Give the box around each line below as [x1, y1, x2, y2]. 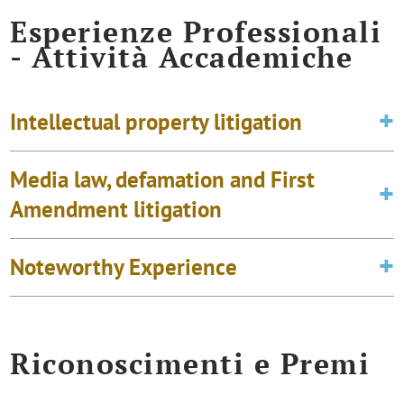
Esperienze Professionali [10, 13, 382, 51]
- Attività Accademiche [10, 38, 353, 77]
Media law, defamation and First [10, 164, 316, 194]
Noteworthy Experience [10, 252, 238, 281]
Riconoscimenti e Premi [10, 344, 371, 382]
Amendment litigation [10, 194, 223, 224]
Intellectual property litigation [10, 106, 303, 136]
